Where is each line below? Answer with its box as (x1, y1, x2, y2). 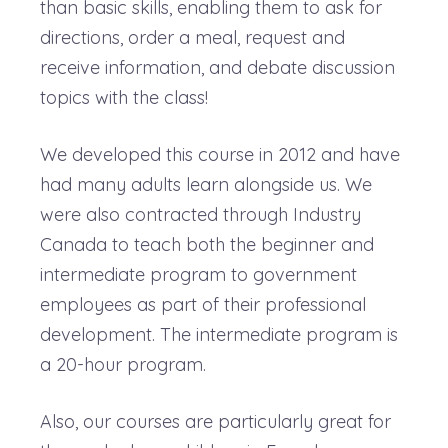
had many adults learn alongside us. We (40, 172, 372, 196)
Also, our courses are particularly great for (40, 409, 391, 433)
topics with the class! (40, 85, 208, 109)
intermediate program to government (40, 262, 357, 286)
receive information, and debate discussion (40, 55, 395, 79)
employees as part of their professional (40, 292, 366, 316)
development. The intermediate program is (40, 322, 398, 346)
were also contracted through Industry (40, 202, 361, 226)
